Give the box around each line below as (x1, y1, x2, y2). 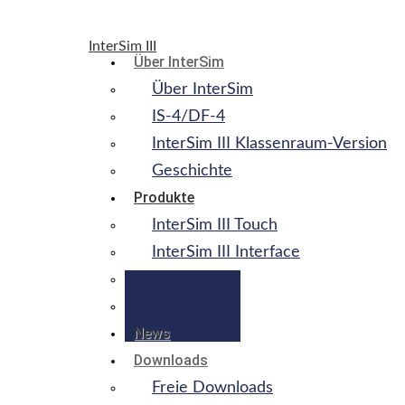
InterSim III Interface (152, 243, 300, 260)
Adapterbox (152, 270, 236, 287)
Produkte (134, 189, 194, 206)
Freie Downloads (152, 379, 273, 396)
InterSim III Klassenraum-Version (152, 135, 387, 152)
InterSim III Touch (152, 216, 278, 233)
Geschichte (152, 162, 232, 179)
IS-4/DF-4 (152, 108, 225, 125)
